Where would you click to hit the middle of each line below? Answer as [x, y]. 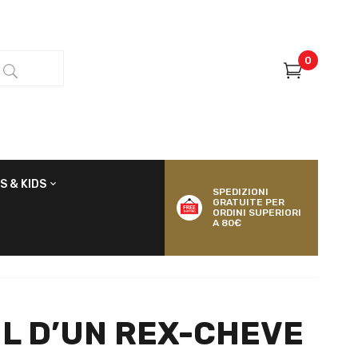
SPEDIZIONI [241, 192]
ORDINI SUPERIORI [257, 213]
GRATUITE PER [249, 202]
